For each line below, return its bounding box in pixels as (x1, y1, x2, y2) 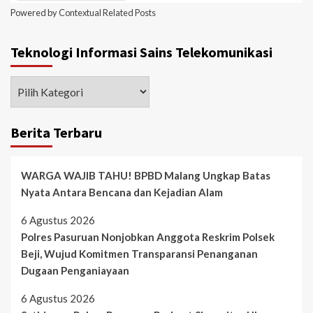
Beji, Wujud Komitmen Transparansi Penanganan (21, 247, 258, 260)
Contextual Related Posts (59, 6, 156, 18)
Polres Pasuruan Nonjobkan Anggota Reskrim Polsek (21, 230, 275, 243)
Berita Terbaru (10, 123, 102, 141)
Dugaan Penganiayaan (21, 263, 129, 277)
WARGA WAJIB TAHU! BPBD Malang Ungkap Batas (21, 168, 270, 182)
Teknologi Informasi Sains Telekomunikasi (10, 43, 272, 61)
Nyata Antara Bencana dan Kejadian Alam (21, 185, 223, 198)
